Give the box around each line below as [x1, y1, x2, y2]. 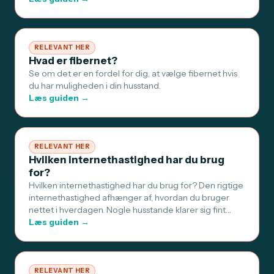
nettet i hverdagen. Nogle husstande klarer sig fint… [29, 205, 231, 215]
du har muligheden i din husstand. [29, 81, 161, 91]
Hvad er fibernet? [29, 54, 117, 67]
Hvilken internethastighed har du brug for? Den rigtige [29, 180, 243, 191]
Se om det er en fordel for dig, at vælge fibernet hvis [29, 68, 237, 79]
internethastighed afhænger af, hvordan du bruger [29, 193, 229, 203]
